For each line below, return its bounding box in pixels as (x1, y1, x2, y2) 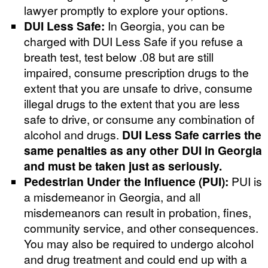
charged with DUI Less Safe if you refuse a (24, 32, 243, 49)
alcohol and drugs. (24, 126, 122, 142)
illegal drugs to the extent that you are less (24, 95, 240, 111)
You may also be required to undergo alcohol (24, 234, 254, 251)
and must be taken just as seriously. (24, 157, 222, 173)
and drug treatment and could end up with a (24, 250, 247, 267)
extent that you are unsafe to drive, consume (24, 79, 252, 96)
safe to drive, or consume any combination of (24, 110, 254, 127)
